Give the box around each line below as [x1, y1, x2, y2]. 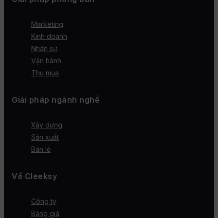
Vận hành [31, 56, 61, 65]
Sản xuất [31, 133, 59, 142]
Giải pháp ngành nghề [12, 95, 99, 105]
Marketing [31, 20, 63, 29]
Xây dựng [31, 121, 62, 129]
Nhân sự [31, 44, 57, 53]
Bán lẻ [31, 145, 51, 154]
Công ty [31, 197, 56, 206]
